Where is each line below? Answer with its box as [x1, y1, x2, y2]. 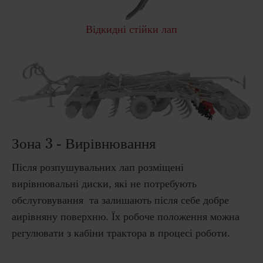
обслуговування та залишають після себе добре [12, 193, 229, 207]
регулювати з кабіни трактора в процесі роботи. [12, 226, 230, 240]
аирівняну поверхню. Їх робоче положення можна [12, 210, 240, 223]
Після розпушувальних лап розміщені [12, 160, 184, 174]
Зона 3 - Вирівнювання [12, 134, 156, 153]
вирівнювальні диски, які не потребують [12, 177, 197, 190]
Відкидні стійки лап [85, 22, 177, 36]
